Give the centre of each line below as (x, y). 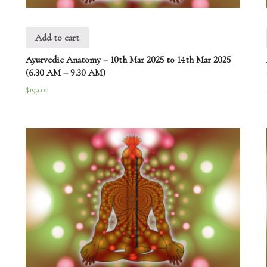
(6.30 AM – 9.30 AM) (66, 73)
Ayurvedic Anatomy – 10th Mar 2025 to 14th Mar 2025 (128, 60)
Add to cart (58, 38)
